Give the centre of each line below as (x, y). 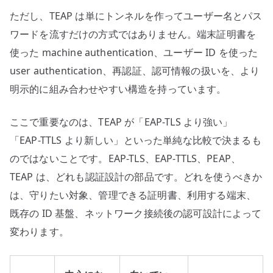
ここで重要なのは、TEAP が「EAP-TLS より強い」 (121, 122)
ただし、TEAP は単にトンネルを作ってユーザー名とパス (136, 16)
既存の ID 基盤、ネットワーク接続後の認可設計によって (136, 214)
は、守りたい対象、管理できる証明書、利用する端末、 (133, 195)
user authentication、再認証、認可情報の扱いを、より (135, 71)
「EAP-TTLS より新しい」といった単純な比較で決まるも (136, 140)
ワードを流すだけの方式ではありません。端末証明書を (133, 34)
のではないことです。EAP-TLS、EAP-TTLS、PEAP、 (126, 159)
